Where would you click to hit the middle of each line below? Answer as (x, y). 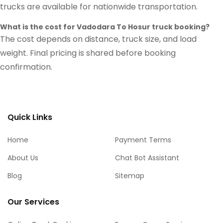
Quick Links (30, 117)
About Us (23, 158)
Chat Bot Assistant (147, 158)
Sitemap (130, 175)
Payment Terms (143, 140)
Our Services (33, 202)
